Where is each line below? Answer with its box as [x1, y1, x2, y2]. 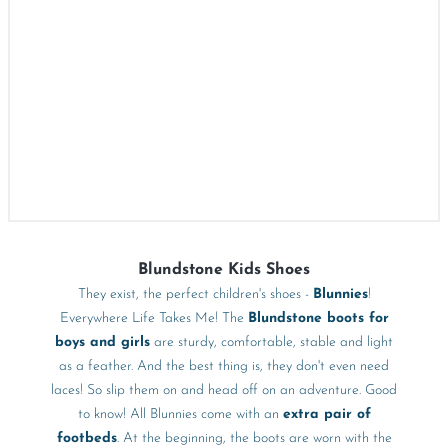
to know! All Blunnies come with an [77, 407, 283, 422]
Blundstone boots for [247, 311, 389, 326]
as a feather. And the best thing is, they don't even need [59, 359, 389, 374]
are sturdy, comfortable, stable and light [150, 335, 393, 350]
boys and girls [55, 335, 150, 350]
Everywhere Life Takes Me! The [59, 311, 248, 326]
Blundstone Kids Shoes [138, 262, 310, 278]
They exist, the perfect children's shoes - [77, 287, 313, 302]
